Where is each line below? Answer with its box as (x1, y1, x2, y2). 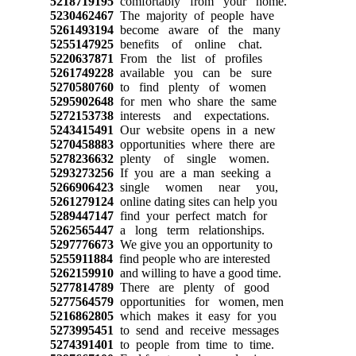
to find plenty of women (113, 79, 266, 94)
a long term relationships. (113, 222, 265, 237)
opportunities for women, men (113, 294, 284, 308)
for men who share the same (113, 94, 277, 108)
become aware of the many (113, 22, 281, 37)
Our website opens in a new (113, 122, 276, 137)
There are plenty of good (113, 280, 269, 294)
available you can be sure (113, 65, 272, 79)
